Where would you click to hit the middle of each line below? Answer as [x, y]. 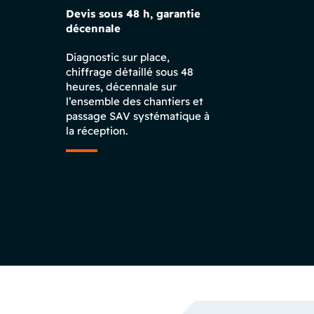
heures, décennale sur [121, 87]
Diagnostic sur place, [118, 57]
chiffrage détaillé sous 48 [130, 72]
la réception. [97, 131]
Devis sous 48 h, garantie [133, 14]
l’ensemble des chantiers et [135, 101]
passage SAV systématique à [138, 116]
